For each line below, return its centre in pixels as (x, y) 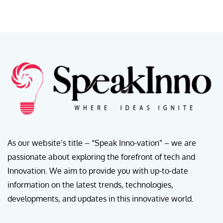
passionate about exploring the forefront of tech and (101, 157)
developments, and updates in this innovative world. (101, 199)
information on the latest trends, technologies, (90, 185)
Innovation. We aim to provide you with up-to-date (98, 171)
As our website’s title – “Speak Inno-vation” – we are (102, 143)
